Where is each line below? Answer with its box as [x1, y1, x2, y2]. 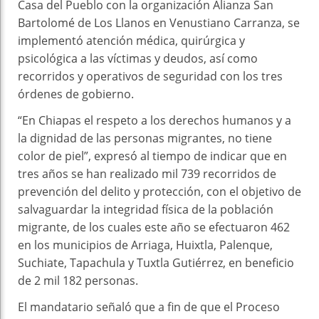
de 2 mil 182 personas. [18, 272, 138, 288]
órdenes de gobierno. [18, 85, 134, 102]
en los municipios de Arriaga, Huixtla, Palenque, [18, 236, 273, 253]
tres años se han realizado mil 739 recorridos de [18, 165, 276, 182]
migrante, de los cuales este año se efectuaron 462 [18, 219, 290, 235]
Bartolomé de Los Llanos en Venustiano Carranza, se [18, 14, 300, 31]
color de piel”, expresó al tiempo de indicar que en [18, 147, 287, 164]
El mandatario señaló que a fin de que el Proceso [18, 298, 280, 315]
